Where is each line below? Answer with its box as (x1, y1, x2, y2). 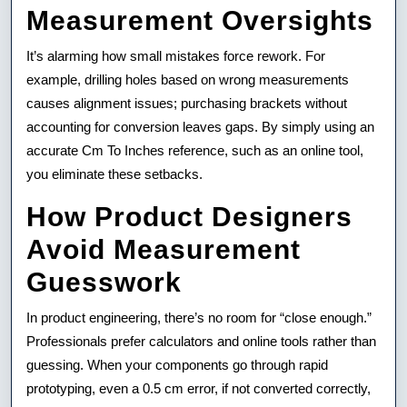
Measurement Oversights (26, 5, 373, 35)
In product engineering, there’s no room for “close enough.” (26, 309, 372, 325)
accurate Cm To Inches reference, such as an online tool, (26, 142, 363, 158)
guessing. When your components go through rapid (26, 356, 328, 372)
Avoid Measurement (26, 233, 301, 264)
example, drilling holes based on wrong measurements (26, 71, 349, 87)
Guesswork (26, 266, 182, 297)
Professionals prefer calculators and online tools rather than (26, 333, 376, 349)
